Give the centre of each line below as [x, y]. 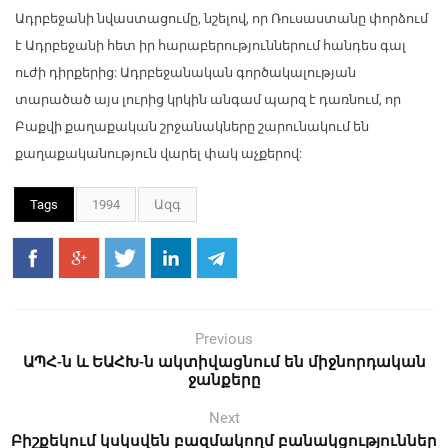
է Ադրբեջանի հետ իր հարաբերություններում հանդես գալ [210, 45]
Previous [224, 338]
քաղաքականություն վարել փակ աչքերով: [158, 153]
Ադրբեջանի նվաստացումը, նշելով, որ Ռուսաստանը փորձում [221, 18]
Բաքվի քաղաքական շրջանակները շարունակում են [192, 126]
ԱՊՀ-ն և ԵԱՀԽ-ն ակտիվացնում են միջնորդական [224, 361]
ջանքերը [224, 379]
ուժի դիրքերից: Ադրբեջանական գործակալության [185, 72]
